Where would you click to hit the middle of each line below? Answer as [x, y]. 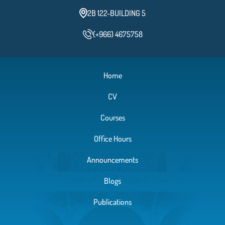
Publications [113, 202]
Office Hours [113, 138]
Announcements [113, 159]
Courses [113, 117]
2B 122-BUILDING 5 [117, 13]
